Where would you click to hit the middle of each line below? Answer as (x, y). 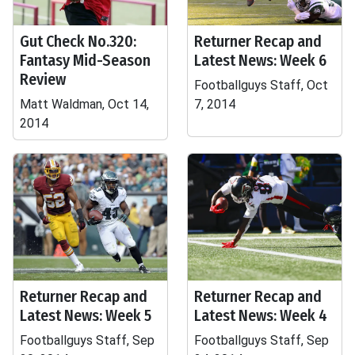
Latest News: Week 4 (261, 315)
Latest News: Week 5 (86, 315)
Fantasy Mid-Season (85, 60)
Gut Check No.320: (78, 41)
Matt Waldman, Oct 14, (84, 104)
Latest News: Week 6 (260, 60)
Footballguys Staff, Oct (261, 85)
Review (43, 79)
